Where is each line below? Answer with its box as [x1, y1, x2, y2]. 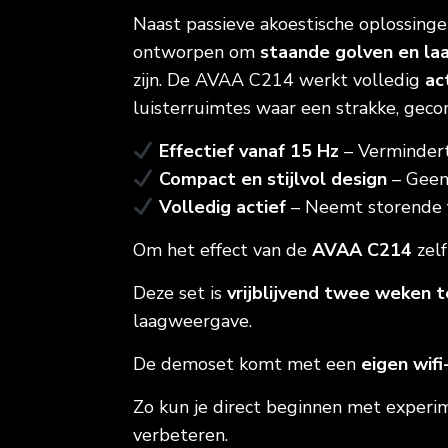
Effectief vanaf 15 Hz [158, 139, 339, 163]
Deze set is [133, 281, 227, 305]
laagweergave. [133, 309, 252, 333]
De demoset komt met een [133, 352, 361, 376]
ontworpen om [133, 40, 260, 64]
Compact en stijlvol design [158, 167, 387, 191]
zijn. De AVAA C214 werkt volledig [133, 68, 425, 92]
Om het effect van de [133, 238, 312, 262]
